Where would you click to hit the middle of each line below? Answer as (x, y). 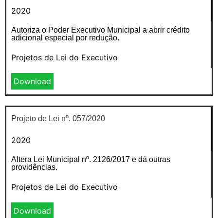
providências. (34, 167)
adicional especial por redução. (65, 37)
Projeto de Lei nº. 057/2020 (58, 118)
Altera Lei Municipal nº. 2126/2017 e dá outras (91, 159)
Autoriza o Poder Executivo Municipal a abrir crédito (100, 30)
